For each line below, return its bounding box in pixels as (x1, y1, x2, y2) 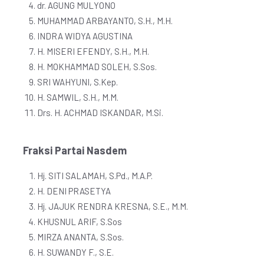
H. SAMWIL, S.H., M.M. (37, 92, 118, 103)
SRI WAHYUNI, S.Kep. (37, 77, 118, 87)
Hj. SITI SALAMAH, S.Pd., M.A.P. (37, 170, 153, 181)
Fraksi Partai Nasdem (23, 144, 127, 157)
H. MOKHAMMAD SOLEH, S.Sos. (37, 61, 157, 72)
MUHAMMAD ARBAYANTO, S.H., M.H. (37, 15, 173, 26)
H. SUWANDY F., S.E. (37, 247, 114, 258)
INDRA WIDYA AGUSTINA (37, 31, 133, 41)
